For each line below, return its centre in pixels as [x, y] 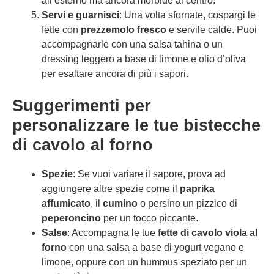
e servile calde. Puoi [212, 30]
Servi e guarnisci [80, 15]
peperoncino [71, 218]
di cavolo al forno [83, 145]
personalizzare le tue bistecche [136, 125]
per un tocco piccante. [150, 218]
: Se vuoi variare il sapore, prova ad [149, 174]
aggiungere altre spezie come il [111, 189]
